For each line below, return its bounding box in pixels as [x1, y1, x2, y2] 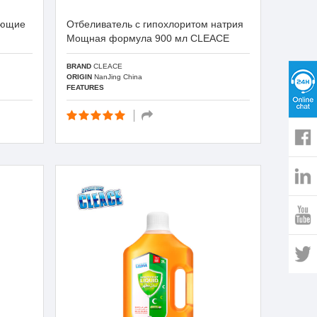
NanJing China [92, 72, 143, 81]
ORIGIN [67, 72, 93, 81]
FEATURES [67, 83, 105, 91]
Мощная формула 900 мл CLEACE [67, 33, 230, 44]
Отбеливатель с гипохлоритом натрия [67, 18, 244, 30]
